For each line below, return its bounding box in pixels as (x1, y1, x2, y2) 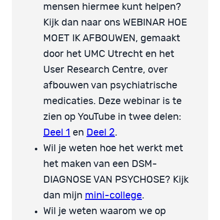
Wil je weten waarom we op (43, 206, 166, 216)
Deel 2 (86, 127, 115, 137)
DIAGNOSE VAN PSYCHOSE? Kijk (43, 174, 189, 185)
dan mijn (43, 190, 85, 200)
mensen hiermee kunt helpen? (43, 1, 181, 12)
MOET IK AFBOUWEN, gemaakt (43, 33, 180, 43)
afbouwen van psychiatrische (43, 80, 177, 90)
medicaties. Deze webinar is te (43, 96, 182, 106)
